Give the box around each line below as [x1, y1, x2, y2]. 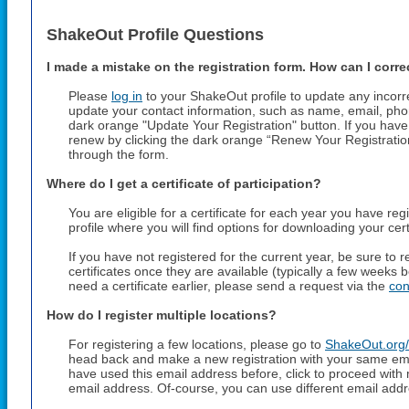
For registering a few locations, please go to [68, 337, 325, 351]
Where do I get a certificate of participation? [47, 176, 321, 191]
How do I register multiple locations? [47, 308, 277, 322]
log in [111, 89, 142, 103]
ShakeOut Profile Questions [47, 26, 264, 44]
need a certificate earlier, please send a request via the [68, 278, 389, 293]
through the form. [68, 147, 169, 162]
